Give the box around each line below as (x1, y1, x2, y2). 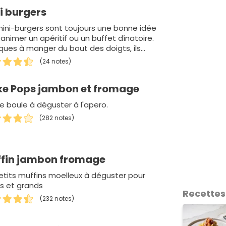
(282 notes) (39, 114, 75, 123)
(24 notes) (40, 57, 72, 66)
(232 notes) (40, 194, 75, 203)
